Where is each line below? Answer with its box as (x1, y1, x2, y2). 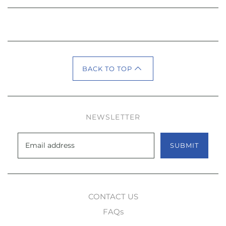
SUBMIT (169, 141, 199, 149)
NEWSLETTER (85, 112, 141, 122)
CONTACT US (88, 191, 138, 201)
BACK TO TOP (82, 64, 133, 73)
